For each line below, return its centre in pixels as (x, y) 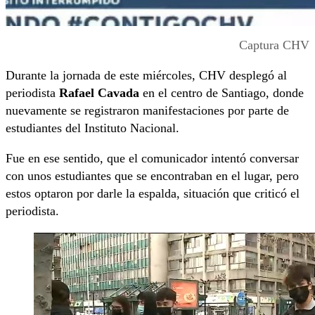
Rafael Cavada (99, 93)
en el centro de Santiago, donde (221, 93)
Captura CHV (274, 45)
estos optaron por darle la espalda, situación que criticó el (153, 194)
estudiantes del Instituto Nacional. (92, 128)
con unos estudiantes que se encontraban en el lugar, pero (152, 176)
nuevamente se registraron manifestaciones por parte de (147, 111)
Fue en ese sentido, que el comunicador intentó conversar (152, 159)
